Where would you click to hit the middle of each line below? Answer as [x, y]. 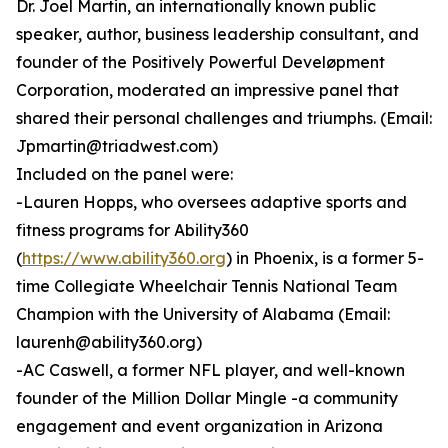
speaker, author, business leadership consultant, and [217, 34]
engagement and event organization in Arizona [199, 426]
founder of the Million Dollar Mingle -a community [207, 398]
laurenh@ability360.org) [109, 342]
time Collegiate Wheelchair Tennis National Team [206, 286]
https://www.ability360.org [124, 258]
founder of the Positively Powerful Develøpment [200, 62]
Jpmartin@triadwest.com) [117, 146]
